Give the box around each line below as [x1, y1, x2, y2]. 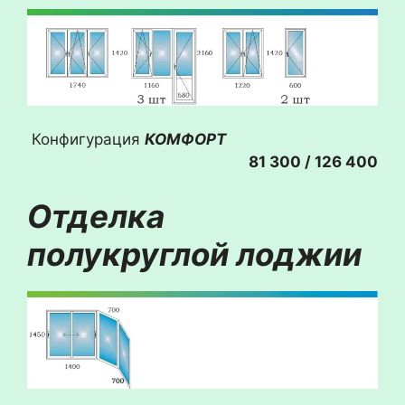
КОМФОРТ [145, 130, 378, 149]
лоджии [236, 234, 362, 273]
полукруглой [27, 234, 236, 273]
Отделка [27, 196, 165, 235]
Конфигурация [32, 130, 145, 149]
